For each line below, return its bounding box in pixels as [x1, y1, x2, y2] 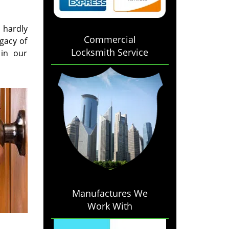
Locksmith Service [71, 46, 149, 58]
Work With [87, 200, 132, 212]
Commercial [83, 33, 136, 45]
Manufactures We [72, 187, 148, 199]
